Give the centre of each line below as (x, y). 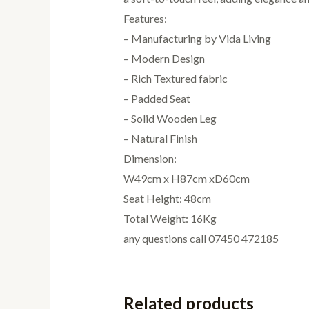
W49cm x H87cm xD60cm (186, 178)
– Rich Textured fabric (175, 78)
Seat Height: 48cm (167, 198)
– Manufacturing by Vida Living (197, 38)
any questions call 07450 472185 (201, 238)
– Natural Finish (160, 138)
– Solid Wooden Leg (170, 118)
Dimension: (150, 158)
